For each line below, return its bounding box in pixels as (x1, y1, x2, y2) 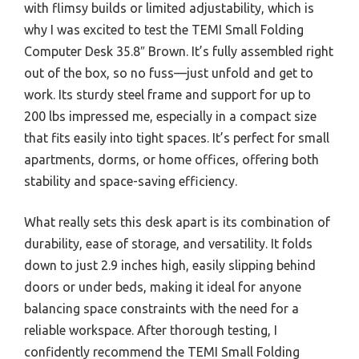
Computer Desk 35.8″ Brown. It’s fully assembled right (24, 43, 333, 58)
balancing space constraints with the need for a (24, 301, 299, 316)
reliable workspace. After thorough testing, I (24, 322, 277, 337)
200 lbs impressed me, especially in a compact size (24, 108, 317, 123)
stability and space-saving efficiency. (24, 173, 237, 188)
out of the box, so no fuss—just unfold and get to (24, 65, 313, 80)
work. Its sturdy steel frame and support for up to (24, 87, 311, 102)
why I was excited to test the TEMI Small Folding (24, 22, 304, 37)
